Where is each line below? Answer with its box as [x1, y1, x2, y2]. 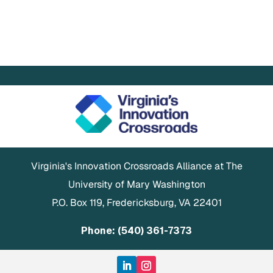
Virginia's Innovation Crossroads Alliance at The [30, 160, 243, 173]
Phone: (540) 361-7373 [81, 224, 192, 238]
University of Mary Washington [68, 178, 205, 191]
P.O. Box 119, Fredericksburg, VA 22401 [51, 196, 222, 210]
